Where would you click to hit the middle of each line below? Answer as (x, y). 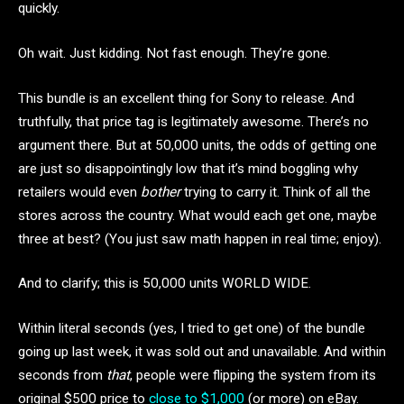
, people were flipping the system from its (253, 375)
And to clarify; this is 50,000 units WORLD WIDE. (165, 284)
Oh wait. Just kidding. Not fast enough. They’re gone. (174, 53)
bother (162, 192)
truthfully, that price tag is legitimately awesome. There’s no (193, 121)
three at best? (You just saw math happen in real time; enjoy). (200, 239)
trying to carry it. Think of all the (277, 192)
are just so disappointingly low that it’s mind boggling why (188, 168)
